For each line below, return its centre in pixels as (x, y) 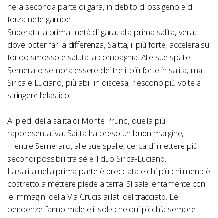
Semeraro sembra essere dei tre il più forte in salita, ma (105, 70)
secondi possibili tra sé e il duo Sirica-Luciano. (87, 158)
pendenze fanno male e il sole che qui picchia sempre (101, 209)
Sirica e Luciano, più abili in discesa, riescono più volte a (104, 82)
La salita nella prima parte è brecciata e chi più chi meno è (109, 171)
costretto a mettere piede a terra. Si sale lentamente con (106, 183)
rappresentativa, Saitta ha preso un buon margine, (96, 133)
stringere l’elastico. (39, 95)
